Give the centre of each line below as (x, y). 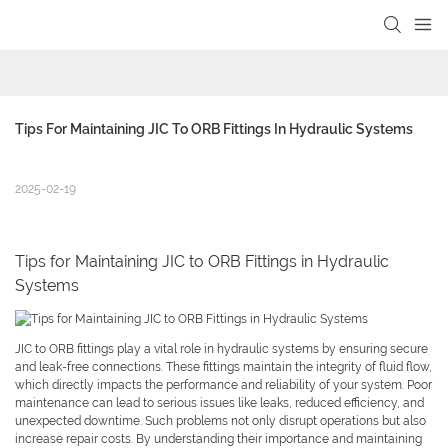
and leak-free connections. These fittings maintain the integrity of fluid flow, (223, 367)
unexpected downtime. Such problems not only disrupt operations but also (220, 421)
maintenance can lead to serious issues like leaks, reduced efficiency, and (219, 403)
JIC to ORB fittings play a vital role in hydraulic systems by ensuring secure (221, 349)
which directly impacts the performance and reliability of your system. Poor (223, 385)
